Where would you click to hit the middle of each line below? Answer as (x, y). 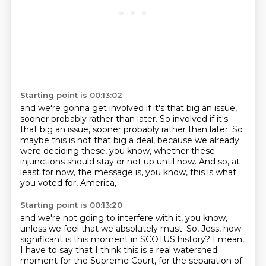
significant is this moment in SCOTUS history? (116, 239)
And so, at (219, 161)
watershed (195, 250)
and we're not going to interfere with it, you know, (123, 218)
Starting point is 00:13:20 (71, 205)
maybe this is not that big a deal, (88, 140)
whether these (184, 151)
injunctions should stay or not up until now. (109, 161)
